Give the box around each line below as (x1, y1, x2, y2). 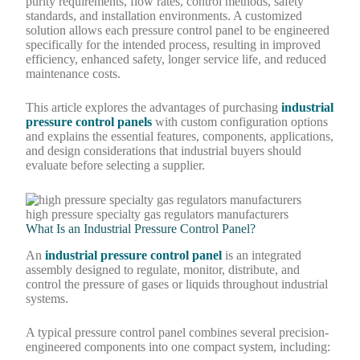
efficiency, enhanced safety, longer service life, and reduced (26, 51, 327, 66)
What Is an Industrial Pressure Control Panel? (26, 221, 256, 235)
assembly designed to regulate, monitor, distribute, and (26, 262, 301, 276)
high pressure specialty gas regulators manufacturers (26, 207, 289, 221)
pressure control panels (26, 114, 153, 129)
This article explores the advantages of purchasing (26, 100, 282, 114)
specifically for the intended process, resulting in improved (26, 37, 321, 51)
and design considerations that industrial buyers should (26, 143, 302, 157)
